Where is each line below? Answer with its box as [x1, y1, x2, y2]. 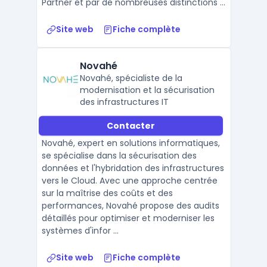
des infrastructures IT [79, 96, 169, 108]
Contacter [106, 119, 155, 132]
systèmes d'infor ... [41, 225, 119, 237]
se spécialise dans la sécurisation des [41, 150, 197, 162]
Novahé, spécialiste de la [79, 72, 182, 84]
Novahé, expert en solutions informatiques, [41, 137, 220, 149]
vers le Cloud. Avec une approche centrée [41, 175, 218, 187]
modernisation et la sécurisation [79, 84, 215, 96]
